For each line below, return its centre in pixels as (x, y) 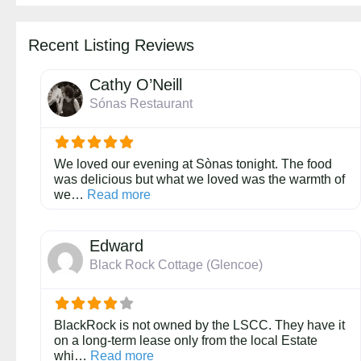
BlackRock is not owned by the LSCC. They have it (199, 326)
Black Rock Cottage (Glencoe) (176, 265)
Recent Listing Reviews (111, 46)
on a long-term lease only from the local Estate (186, 341)
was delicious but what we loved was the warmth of (199, 180)
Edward (116, 246)
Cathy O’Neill (136, 85)
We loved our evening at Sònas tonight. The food (193, 164)
